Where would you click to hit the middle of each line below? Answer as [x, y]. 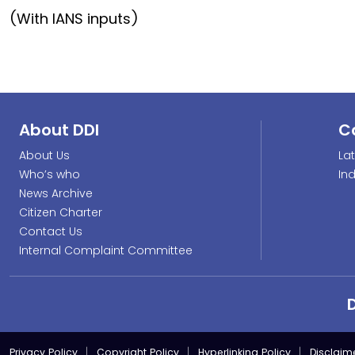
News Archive [56, 193]
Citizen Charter [61, 212]
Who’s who [50, 174]
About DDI [59, 130]
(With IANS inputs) [74, 19]
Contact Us [51, 231]
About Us [44, 155]
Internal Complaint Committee [106, 250]
